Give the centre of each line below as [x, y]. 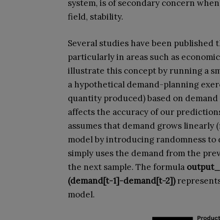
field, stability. [96, 17]
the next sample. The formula [127, 167]
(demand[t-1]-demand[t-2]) [122, 181]
